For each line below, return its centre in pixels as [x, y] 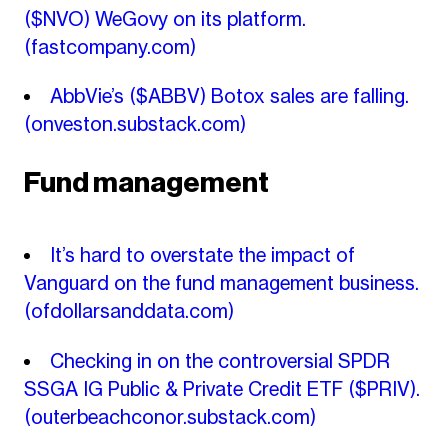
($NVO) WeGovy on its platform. [164, 18]
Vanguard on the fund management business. [221, 283]
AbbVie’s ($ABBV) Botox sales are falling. [229, 96]
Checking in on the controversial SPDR [220, 360]
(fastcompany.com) [109, 46]
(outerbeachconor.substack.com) [169, 416]
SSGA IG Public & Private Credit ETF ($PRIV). [221, 388]
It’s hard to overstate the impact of [202, 255]
